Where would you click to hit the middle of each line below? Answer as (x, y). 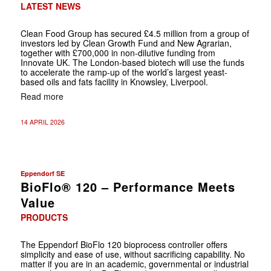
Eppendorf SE (42, 173)
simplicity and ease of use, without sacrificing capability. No (132, 254)
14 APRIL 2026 (42, 122)
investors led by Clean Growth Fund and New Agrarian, (126, 43)
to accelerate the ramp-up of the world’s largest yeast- (124, 72)
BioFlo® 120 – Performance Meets (128, 186)
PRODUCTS (44, 217)
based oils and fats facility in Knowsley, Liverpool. (114, 81)
